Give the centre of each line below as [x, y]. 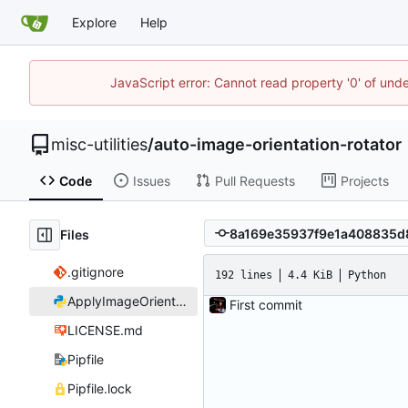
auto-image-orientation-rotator [278, 144]
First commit [266, 305]
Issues [151, 180]
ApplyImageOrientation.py [181, 301]
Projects [364, 180]
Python [367, 275]
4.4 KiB [310, 275]
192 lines [244, 275]
